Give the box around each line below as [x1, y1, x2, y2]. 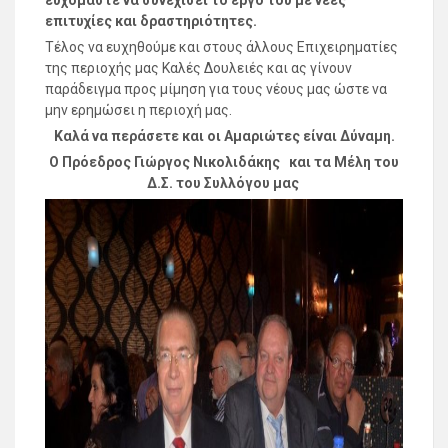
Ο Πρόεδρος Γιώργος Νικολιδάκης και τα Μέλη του [49, 153, 399, 170]
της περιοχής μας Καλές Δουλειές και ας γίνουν [45, 59, 352, 76]
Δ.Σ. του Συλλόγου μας [146, 174, 302, 191]
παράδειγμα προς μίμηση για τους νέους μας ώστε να [45, 80, 387, 97]
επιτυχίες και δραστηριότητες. [45, 12, 257, 29]
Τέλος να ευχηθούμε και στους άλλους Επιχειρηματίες [45, 38, 398, 55]
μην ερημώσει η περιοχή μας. [45, 101, 232, 118]
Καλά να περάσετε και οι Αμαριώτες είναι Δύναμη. [53, 127, 395, 144]
